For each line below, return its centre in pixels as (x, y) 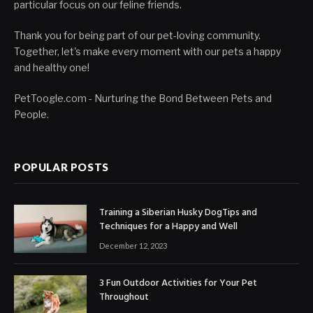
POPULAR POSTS (61, 167)
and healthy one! (52, 67)
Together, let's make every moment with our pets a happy (147, 51)
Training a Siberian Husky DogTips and (178, 212)
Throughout (124, 297)
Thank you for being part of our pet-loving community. (137, 35)
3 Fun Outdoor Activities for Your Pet (178, 283)
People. (31, 114)
